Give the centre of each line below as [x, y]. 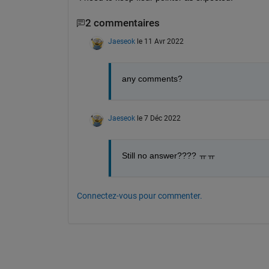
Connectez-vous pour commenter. [139, 195]
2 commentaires [122, 23]
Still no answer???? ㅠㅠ [168, 155]
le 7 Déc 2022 [159, 118]
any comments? [152, 78]
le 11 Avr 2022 [160, 41]
